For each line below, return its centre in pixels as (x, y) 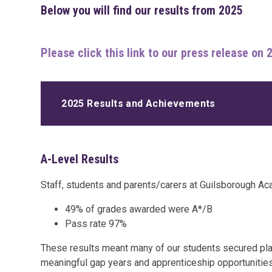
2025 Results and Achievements (138, 103)
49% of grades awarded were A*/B (139, 209)
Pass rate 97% (96, 224)
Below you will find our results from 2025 (144, 11)
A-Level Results (80, 159)
